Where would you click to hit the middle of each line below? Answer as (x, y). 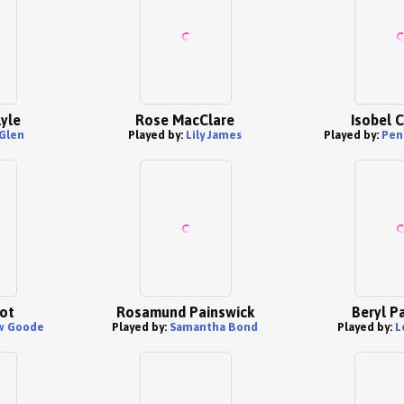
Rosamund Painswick (185, 312)
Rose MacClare (185, 120)
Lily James (214, 135)
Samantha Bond (214, 327)
